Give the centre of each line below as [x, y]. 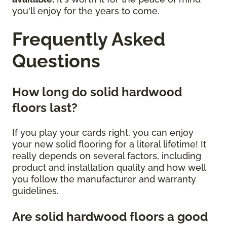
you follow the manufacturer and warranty [104, 179]
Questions [56, 61]
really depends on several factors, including [107, 156]
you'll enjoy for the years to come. [87, 11]
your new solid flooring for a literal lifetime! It [109, 144]
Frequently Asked [89, 39]
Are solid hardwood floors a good [110, 217]
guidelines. [37, 191]
